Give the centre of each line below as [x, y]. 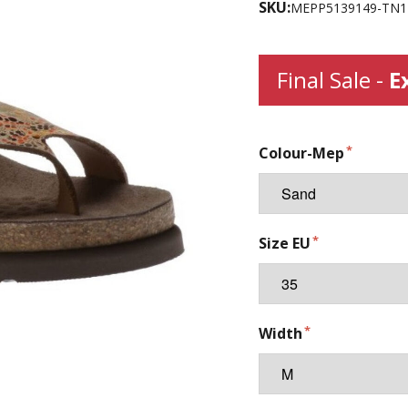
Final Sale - [333, 80]
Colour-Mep [301, 153]
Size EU [285, 243]
